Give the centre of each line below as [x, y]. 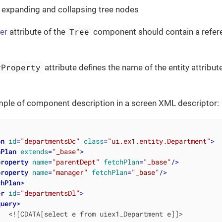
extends [34, 151]
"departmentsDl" [50, 193]
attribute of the [37, 31]
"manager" [70, 172]
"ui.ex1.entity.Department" [159, 141]
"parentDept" [76, 162]
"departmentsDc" [50, 141]
